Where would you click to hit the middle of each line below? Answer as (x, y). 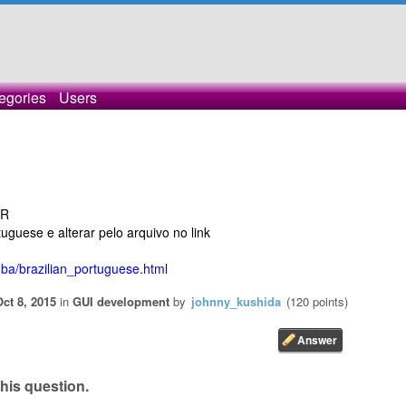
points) (329, 302)
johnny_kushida (236, 302)
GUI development (121, 302)
